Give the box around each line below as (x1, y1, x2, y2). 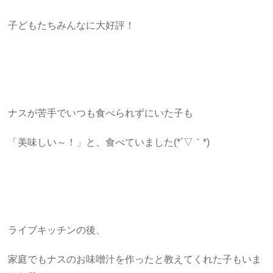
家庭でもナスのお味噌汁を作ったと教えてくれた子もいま (8, 253, 262, 264)
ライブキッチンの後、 (8, 224, 106, 235)
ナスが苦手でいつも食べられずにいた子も (8, 107, 194, 118)
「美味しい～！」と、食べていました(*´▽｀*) (8, 136, 210, 147)
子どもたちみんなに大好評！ (8, 19, 135, 30)
